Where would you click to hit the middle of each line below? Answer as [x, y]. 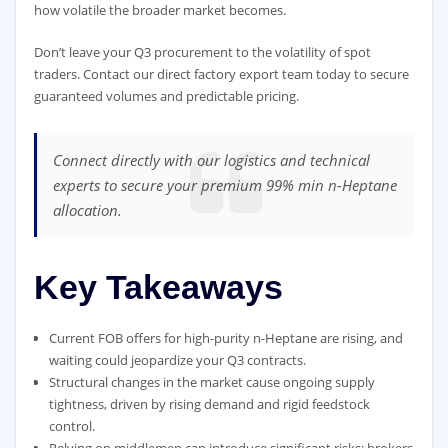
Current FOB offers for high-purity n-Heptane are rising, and [225, 337]
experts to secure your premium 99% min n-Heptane [225, 184]
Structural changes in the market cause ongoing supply [211, 381]
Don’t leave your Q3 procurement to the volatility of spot [202, 52]
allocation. [88, 209]
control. [71, 425]
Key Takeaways [158, 286]
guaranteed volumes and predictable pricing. [166, 96]
